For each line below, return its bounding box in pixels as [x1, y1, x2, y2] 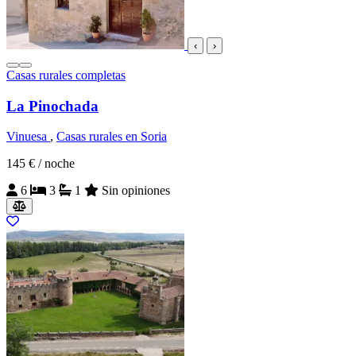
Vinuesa [6, 130, 50, 144]
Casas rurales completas [6, 68, 126, 82]
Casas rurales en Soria [56, 130, 167, 144]
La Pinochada [6, 97, 99, 114]
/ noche [38, 157, 75, 171]
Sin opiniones [102, 184, 170, 198]
